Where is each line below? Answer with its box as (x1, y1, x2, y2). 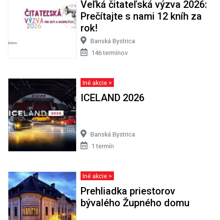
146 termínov (91, 49, 128, 57)
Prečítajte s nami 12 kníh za (80, 10, 202, 23)
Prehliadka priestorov (80, 185, 175, 197)
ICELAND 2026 (80, 92, 144, 104)
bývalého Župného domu (80, 197, 190, 209)
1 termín (91, 142, 114, 150)
